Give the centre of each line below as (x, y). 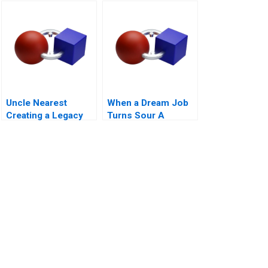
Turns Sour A (136, 116)
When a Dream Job (148, 103)
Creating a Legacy (45, 116)
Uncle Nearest (36, 103)
